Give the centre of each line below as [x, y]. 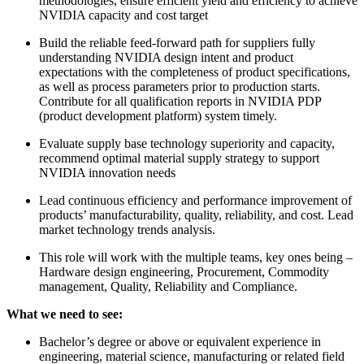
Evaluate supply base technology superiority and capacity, [187, 143]
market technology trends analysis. [127, 229]
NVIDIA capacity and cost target [123, 15]
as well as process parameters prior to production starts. [180, 86]
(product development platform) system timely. [158, 115]
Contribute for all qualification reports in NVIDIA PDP [180, 101]
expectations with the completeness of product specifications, [195, 71]
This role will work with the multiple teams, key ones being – [196, 257]
